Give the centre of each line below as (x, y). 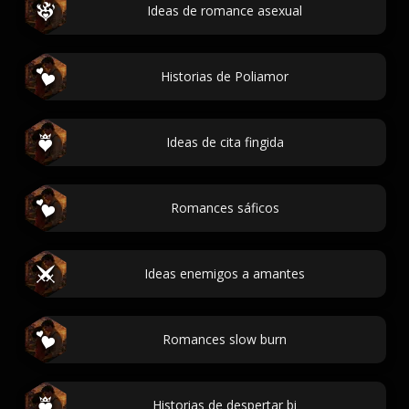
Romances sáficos (225, 208)
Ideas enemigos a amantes (225, 273)
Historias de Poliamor (225, 76)
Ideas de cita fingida (225, 142)
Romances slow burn (225, 339)
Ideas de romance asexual (225, 10)
